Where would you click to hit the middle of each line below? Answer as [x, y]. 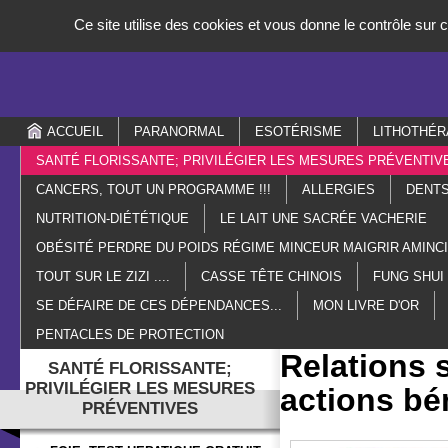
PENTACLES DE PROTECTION [130, 334]
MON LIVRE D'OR [366, 305]
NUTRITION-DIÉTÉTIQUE [112, 218]
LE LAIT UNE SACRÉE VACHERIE [323, 218]
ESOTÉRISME [298, 131]
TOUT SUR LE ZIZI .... [103, 276]
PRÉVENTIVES [140, 408]
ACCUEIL [75, 131]
